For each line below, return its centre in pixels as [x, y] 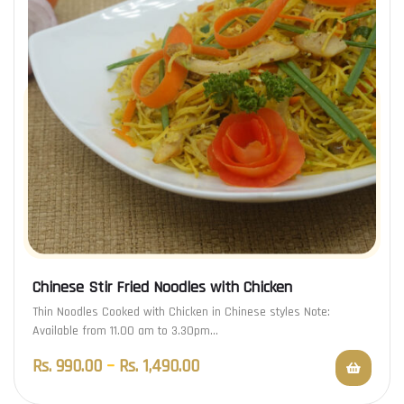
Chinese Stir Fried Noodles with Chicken [162, 288]
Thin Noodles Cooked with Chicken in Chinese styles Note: [181, 312]
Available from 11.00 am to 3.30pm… [125, 331]
